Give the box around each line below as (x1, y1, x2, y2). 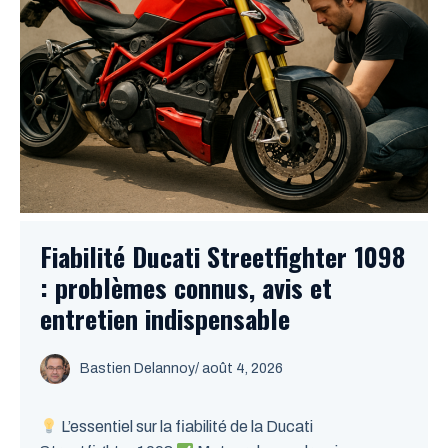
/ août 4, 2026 (195, 361, 283, 376)
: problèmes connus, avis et (40, 268, 332, 307)
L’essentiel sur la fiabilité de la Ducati (58, 418, 314, 435)
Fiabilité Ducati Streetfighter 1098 (40, 237, 405, 276)
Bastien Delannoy (80, 361, 195, 376)
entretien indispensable (40, 299, 290, 338)
